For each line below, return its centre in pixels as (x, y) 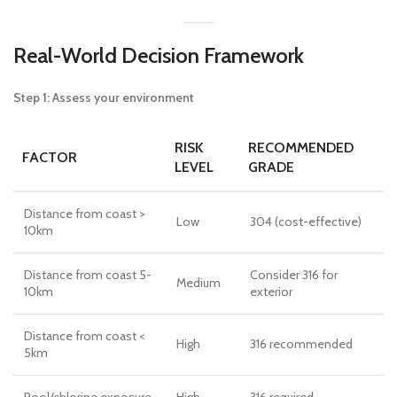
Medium (198, 283)
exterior (271, 292)
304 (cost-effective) (306, 222)
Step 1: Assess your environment (104, 97)
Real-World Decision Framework (159, 55)
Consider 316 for (294, 275)
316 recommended (301, 344)
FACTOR (50, 157)
